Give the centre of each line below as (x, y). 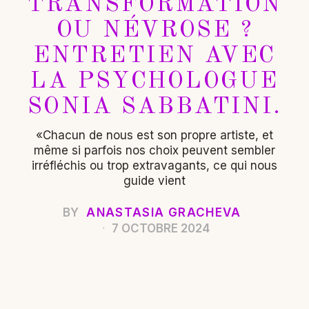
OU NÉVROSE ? (154, 31)
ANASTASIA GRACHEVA (164, 213)
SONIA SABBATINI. (154, 107)
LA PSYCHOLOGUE (154, 82)
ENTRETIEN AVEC (154, 56)
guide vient (154, 181)
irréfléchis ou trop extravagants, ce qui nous (154, 166)
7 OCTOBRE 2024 (160, 229)
